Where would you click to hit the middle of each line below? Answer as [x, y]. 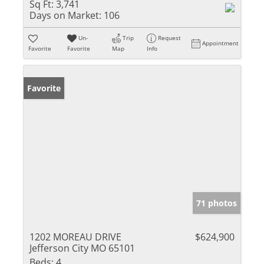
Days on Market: [65, 15]
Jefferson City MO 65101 [82, 248]
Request [170, 37]
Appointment [221, 43]
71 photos [217, 203]
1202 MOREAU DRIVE [75, 237]
